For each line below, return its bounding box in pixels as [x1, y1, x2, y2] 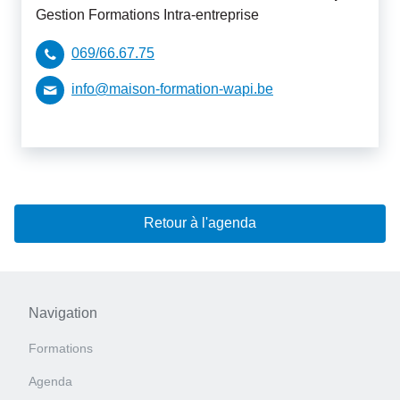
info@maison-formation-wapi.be [71, 80, 273, 96]
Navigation [29, 304, 97, 321]
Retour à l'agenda [144, 215, 256, 231]
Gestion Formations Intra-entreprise [36, 6, 259, 22]
